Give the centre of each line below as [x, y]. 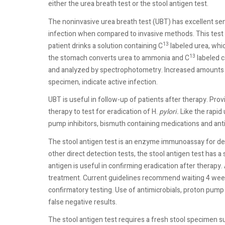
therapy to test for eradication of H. [104, 112]
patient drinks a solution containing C [105, 46]
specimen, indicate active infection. [103, 82]
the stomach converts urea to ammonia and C [119, 58]
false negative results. [83, 202]
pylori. [169, 112]
